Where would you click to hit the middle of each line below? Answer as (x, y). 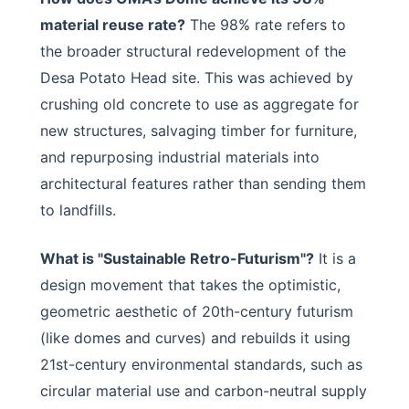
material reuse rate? (113, 24)
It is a (335, 258)
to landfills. (78, 210)
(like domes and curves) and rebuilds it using (195, 337)
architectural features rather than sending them (203, 183)
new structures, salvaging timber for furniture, (199, 130)
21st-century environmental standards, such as (201, 364)
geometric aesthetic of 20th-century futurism (197, 311)
